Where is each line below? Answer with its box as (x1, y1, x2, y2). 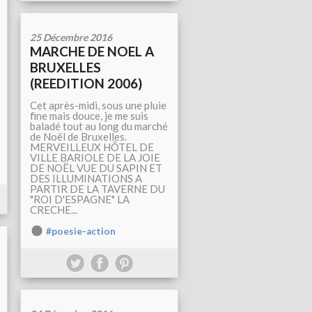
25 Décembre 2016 (30, 31, 112, 43)
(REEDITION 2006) (30, 75, 142, 91)
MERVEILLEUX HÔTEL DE (30, 141, 154, 153)
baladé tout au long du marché (30, 120, 168, 132)
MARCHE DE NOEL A (30, 43, 154, 59)
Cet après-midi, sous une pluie (30, 99, 166, 111)
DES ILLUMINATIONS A (30, 172, 142, 185)
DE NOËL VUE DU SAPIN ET (30, 162, 162, 174)
